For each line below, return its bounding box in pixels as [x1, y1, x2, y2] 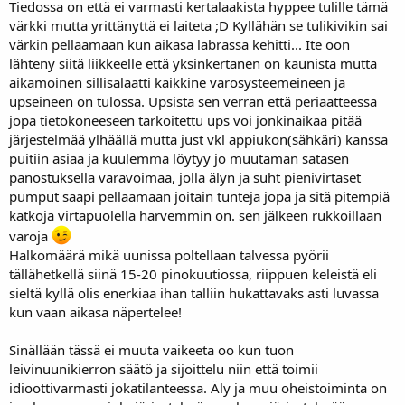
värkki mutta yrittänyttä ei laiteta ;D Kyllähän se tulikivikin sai [9, 15, 388, 34]
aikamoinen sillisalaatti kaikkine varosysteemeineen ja [9, 72, 345, 91]
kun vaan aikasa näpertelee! [9, 302, 182, 321]
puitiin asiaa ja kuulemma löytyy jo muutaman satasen [9, 148, 349, 167]
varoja [9, 226, 52, 245]
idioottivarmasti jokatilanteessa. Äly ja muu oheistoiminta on [9, 378, 387, 397]
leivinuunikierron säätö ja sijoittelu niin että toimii [9, 359, 318, 378]
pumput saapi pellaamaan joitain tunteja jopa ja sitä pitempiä [9, 186, 390, 205]
